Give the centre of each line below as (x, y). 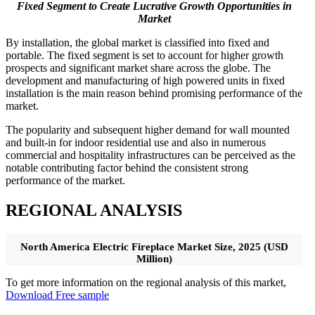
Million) (154, 259)
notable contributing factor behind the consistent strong (127, 168)
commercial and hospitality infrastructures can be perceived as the (150, 155)
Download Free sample (57, 295)
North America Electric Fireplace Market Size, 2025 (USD (154, 247)
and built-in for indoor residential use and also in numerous (136, 143)
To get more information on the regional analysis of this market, (146, 283)
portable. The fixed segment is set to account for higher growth (144, 56)
